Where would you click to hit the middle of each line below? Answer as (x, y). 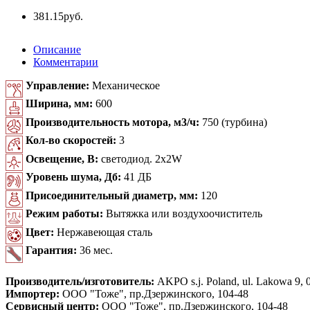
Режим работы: (66, 214)
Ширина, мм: (61, 104)
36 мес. (96, 250)
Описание (57, 49)
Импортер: (33, 293)
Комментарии (66, 62)
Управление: (59, 85)
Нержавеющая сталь (104, 232)
